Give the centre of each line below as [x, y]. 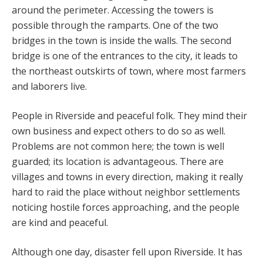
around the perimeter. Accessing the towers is [113, 10]
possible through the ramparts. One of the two [115, 25]
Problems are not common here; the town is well [118, 146]
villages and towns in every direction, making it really [127, 176]
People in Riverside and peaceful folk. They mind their [129, 115]
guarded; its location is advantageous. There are [118, 161]
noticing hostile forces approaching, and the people [126, 207]
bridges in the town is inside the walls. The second [122, 40]
